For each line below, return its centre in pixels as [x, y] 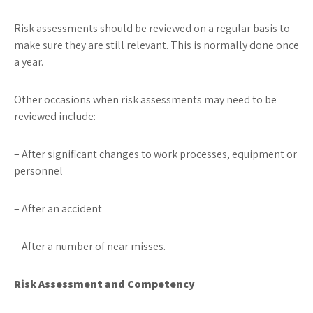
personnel [38, 171]
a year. [29, 62]
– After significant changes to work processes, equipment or [155, 154]
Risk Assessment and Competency [104, 284]
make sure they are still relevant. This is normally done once [156, 45]
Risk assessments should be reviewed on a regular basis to [152, 28]
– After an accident [58, 209]
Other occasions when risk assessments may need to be [145, 100]
